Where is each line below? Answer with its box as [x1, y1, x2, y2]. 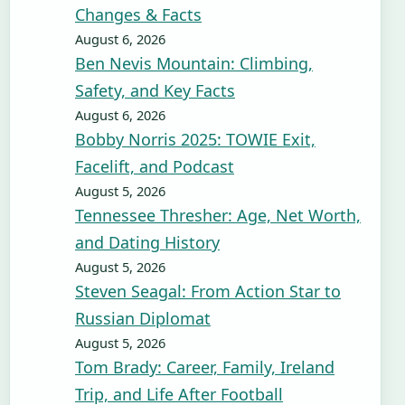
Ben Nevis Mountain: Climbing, [75, 52, 313, 74]
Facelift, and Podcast [75, 155, 234, 177]
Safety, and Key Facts [75, 80, 235, 101]
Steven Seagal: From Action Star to [75, 280, 341, 302]
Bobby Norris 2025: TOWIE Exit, [75, 128, 316, 150]
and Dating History [75, 231, 220, 253]
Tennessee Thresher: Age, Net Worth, [75, 204, 361, 226]
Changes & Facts [75, 4, 202, 25]
